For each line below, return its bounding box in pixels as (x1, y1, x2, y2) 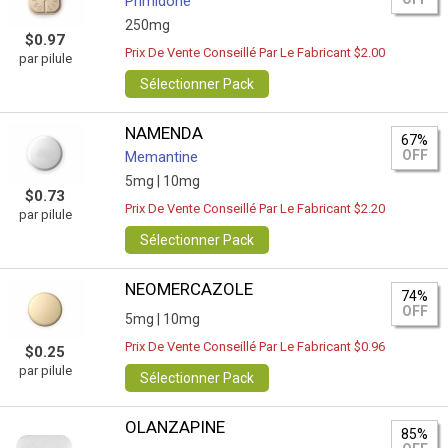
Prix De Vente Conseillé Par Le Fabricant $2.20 (125, 201, 386, 216)
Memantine (125, 148, 199, 166)
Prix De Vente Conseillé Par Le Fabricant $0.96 (125, 339, 386, 354)
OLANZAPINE (125, 417, 226, 437)
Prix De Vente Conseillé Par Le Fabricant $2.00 (125, 45, 386, 60)
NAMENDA (125, 123, 204, 143)
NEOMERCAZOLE (125, 279, 254, 299)
